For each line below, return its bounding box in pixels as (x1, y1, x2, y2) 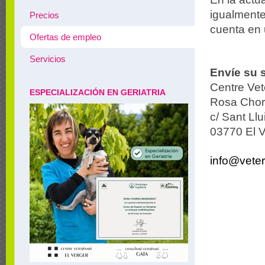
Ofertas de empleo (30, 32, 101, 42)
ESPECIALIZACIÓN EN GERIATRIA (30, 88, 166, 97)
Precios (30, 10, 59, 20)
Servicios (30, 54, 66, 64)
